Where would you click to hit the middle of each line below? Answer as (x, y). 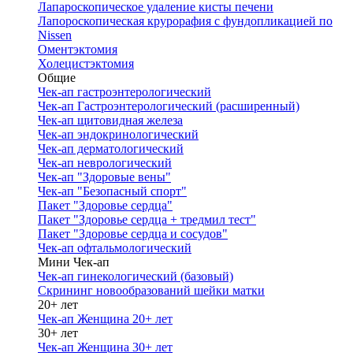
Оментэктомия (78, 49)
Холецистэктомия (86, 63)
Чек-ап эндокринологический (118, 134)
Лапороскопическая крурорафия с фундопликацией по (185, 21)
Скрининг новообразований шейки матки (151, 290)
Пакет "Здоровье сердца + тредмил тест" (147, 219)
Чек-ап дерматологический (111, 149)
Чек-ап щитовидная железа (110, 120)
